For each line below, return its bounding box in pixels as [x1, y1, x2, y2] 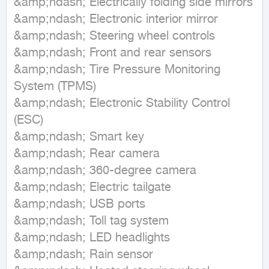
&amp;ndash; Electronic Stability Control [14, 96, 230, 111]
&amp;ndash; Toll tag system [14, 214, 169, 229]
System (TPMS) [14, 79, 96, 94]
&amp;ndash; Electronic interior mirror [14, 12, 218, 27]
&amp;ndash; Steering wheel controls [14, 29, 215, 44]
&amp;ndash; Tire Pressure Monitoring [14, 62, 220, 77]
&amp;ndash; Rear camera [14, 147, 160, 162]
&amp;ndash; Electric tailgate [14, 180, 171, 195]
